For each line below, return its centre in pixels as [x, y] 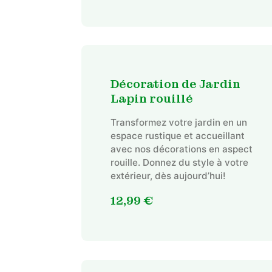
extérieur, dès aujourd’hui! [168, 175]
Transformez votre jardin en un [178, 122]
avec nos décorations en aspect [181, 149]
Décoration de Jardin [175, 84]
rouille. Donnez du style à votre [179, 162]
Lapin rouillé [151, 99]
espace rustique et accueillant [177, 135]
